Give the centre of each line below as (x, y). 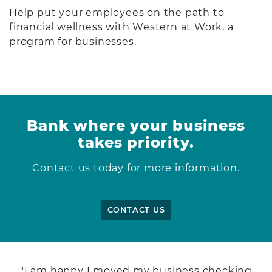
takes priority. (136, 142)
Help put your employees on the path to (117, 12)
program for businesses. (73, 41)
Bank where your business (136, 125)
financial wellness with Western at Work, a (121, 27)
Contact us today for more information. (136, 168)
